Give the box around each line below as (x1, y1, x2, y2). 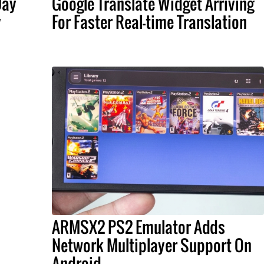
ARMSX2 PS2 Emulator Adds (51, 215, 225, 239)
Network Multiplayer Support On (51, 233, 252, 257)
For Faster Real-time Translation (51, 10, 247, 34)
